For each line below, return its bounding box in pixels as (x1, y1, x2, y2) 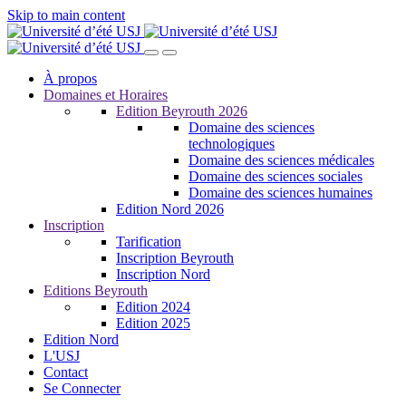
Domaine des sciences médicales (188, 152, 374, 168)
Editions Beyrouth (43, 283, 148, 298)
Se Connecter (43, 381, 121, 396)
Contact (43, 364, 88, 380)
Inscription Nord (116, 266, 210, 282)
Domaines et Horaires (43, 87, 168, 102)
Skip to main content (7, 7, 125, 23)
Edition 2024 (116, 299, 190, 314)
